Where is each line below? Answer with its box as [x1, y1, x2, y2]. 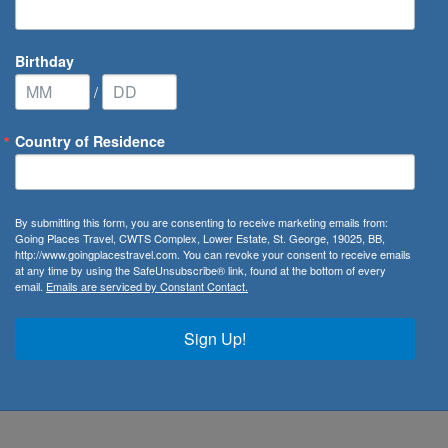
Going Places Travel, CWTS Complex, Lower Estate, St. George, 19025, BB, [15, 229, 385, 246]
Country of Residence [15, 130, 165, 151]
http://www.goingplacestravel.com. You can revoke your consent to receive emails [15, 245, 411, 262]
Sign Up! [184, 326, 246, 350]
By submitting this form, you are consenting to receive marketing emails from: [15, 213, 388, 230]
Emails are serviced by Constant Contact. [46, 277, 248, 294]
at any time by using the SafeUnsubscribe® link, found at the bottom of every [15, 261, 386, 278]
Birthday [15, 50, 74, 71]
